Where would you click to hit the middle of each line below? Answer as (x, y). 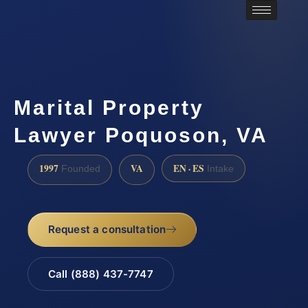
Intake (219, 168)
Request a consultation (107, 229)
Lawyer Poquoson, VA (141, 135)
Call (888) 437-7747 (100, 274)
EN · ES (189, 168)
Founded (79, 168)
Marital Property (109, 108)
